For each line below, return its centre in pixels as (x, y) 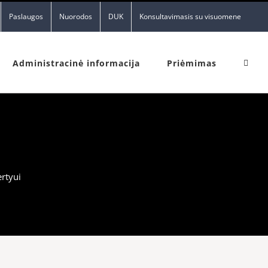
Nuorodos (76, 16)
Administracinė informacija (76, 63)
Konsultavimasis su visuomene (190, 16)
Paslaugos (26, 16)
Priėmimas (192, 63)
